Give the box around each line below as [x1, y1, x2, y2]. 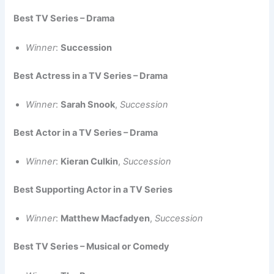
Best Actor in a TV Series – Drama [13, 127, 158, 138]
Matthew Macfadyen [61, 213, 150, 224]
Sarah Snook [61, 98, 116, 110]
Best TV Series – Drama [13, 13, 115, 24]
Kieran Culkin [61, 156, 119, 168]
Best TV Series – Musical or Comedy [13, 241, 170, 253]
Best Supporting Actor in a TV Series [13, 184, 173, 196]
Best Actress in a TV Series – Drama [13, 70, 168, 81]
